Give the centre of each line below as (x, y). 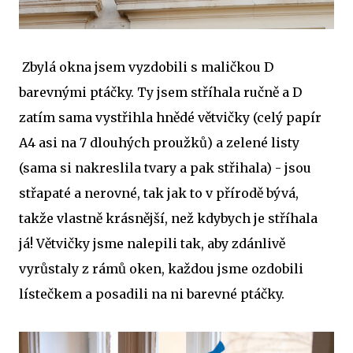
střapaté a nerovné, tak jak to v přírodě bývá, (159, 193)
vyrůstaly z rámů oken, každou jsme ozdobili (161, 268)
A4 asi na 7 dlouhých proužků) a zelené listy (159, 142)
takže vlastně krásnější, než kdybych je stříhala (168, 218)
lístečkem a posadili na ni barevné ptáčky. (152, 294)
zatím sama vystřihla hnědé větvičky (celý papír (170, 117)
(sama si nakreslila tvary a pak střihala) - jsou (165, 167)
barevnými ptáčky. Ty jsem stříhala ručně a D (160, 92)
